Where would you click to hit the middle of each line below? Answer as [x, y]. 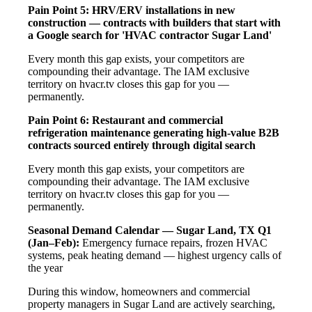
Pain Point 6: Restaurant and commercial [125, 120]
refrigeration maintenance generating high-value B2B [154, 132]
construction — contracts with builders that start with [154, 22]
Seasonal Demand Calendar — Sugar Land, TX [141, 230]
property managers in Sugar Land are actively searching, [151, 304]
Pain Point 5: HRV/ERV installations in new [132, 10]
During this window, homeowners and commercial [139, 291]
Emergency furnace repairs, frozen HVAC [173, 242]
